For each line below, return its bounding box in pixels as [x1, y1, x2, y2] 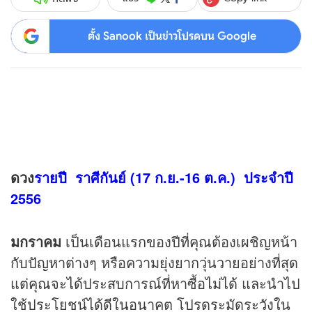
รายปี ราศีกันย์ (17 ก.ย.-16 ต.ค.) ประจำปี [34, 167, 293, 188]
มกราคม [10, 231, 61, 252]
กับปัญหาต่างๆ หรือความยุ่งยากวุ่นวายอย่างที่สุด [10, 252, 298, 273]
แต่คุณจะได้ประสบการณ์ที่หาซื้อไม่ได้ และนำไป [10, 273, 300, 294]
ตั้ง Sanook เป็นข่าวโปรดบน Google [87, 29, 256, 43]
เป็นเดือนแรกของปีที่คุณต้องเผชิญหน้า [61, 231, 297, 252]
